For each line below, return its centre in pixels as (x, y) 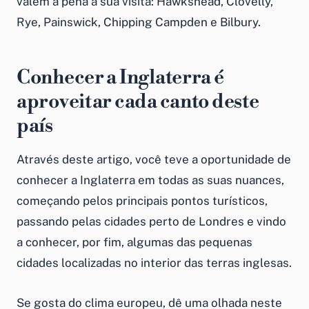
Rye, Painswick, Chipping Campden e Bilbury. (139, 22)
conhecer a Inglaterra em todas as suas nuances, (150, 180)
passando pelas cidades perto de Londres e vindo (151, 221)
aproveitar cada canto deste (138, 101)
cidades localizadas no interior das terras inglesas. (154, 262)
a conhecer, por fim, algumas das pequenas (134, 242)
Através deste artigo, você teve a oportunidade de (154, 159)
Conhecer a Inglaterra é (120, 77)
